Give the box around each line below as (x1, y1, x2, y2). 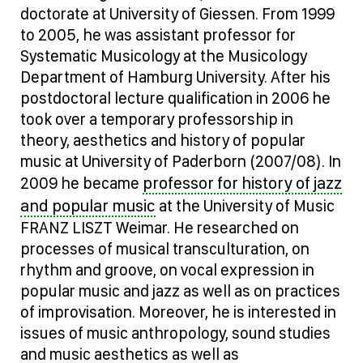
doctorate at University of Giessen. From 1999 (20, 3, 335, 23)
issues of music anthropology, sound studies (20, 322, 331, 343)
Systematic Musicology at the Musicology (20, 45, 307, 66)
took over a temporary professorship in (20, 109, 293, 129)
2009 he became (20, 173, 143, 193)
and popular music (20, 194, 156, 216)
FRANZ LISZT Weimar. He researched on (20, 217, 299, 237)
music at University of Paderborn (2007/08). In (20, 151, 341, 171)
